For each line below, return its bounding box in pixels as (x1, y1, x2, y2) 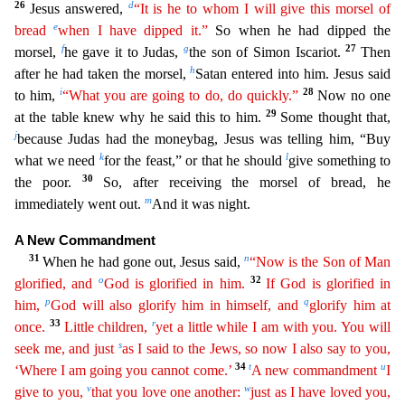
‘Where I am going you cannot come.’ (14, 363, 231, 378)
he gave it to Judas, (63, 44, 184, 60)
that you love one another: (90, 384, 245, 400)
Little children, (63, 319, 153, 334)
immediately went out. (14, 196, 145, 212)
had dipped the (298, 23, 391, 38)
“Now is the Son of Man (249, 254, 391, 269)
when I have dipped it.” (58, 23, 208, 38)
